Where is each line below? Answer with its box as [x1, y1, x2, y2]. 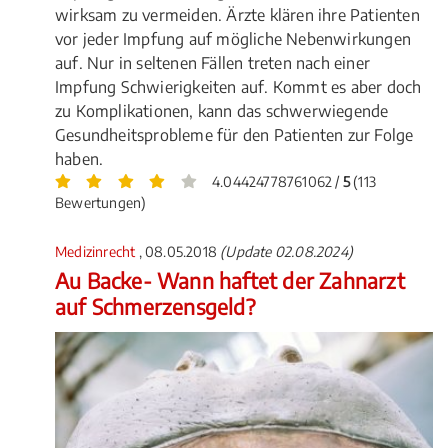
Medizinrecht [55, 242, 139, 260]
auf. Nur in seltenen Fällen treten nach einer [55, 52, 371, 73]
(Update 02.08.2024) [220, 242, 354, 260]
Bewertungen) [55, 193, 147, 211]
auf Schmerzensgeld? [55, 292, 255, 320]
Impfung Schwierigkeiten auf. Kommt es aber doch [55, 76, 422, 97]
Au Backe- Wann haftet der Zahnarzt [55, 266, 405, 294]
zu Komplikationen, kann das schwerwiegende [55, 100, 389, 121]
